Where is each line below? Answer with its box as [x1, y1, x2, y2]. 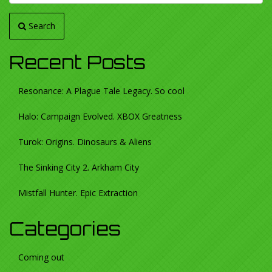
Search [26, 19, 55, 32]
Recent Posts [9, 50, 146, 73]
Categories [9, 217, 121, 240]
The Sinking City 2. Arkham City [18, 161, 139, 173]
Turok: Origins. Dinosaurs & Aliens [18, 135, 152, 148]
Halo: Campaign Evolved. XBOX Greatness [18, 110, 182, 122]
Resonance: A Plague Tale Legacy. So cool [18, 84, 185, 97]
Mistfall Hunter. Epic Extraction [18, 186, 138, 199]
